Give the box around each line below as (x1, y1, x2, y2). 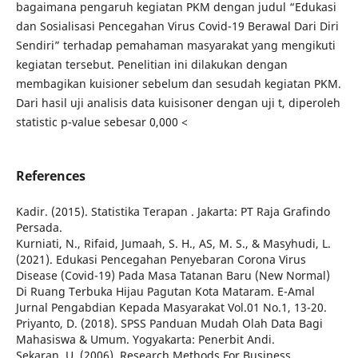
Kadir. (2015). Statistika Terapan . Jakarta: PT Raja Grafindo (15, 204, 330, 220)
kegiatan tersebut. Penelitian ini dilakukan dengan (15, 57, 288, 72)
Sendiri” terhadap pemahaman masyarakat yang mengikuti (15, 38, 336, 53)
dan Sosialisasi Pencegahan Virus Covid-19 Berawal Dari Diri (15, 18, 339, 34)
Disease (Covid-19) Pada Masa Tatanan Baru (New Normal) (15, 268, 330, 284)
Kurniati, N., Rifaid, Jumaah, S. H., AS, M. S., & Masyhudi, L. (15, 236, 331, 252)
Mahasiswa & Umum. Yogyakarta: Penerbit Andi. (15, 332, 275, 348)
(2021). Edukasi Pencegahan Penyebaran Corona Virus (15, 252, 306, 268)
